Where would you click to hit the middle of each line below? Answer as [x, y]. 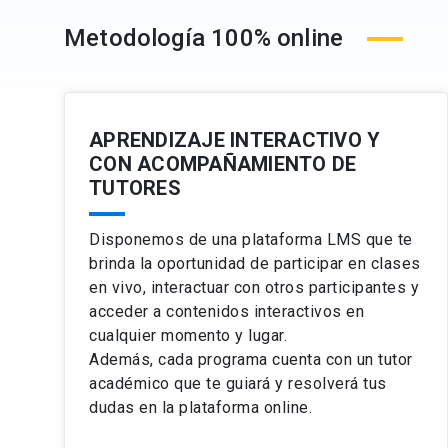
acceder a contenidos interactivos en [226, 311]
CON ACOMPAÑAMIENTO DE [223, 164]
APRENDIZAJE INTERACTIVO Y [235, 140]
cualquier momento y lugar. [188, 335]
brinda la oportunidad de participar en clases [255, 263]
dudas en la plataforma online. [200, 407]
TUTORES [135, 188]
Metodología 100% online [204, 38]
